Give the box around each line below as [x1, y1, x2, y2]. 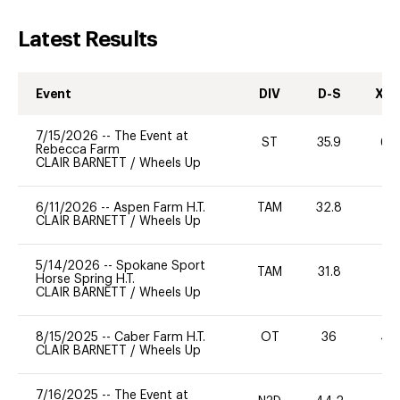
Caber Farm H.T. [114, 330, 205, 344]
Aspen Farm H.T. [113, 201, 205, 214]
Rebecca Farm [36, 143, 120, 156]
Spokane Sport [116, 259, 205, 272]
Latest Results [18, 28, 158, 50]
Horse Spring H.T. [36, 272, 135, 286]
